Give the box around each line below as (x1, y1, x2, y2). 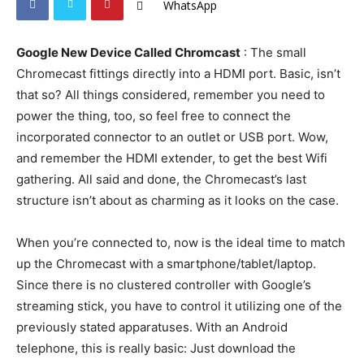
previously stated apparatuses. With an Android (16, 319, 288, 335)
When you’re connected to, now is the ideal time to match (16, 235, 345, 250)
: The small (240, 45, 306, 60)
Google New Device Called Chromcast (16, 45, 240, 60)
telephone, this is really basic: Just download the (16, 340, 296, 356)
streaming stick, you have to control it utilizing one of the (16, 298, 342, 314)
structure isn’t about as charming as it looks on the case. (16, 193, 339, 208)
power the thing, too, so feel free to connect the (16, 108, 291, 123)
